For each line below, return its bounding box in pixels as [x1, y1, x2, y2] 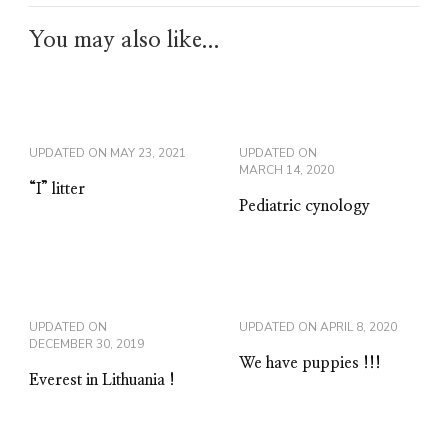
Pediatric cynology [239, 197, 370, 214]
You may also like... [29, 28, 220, 51]
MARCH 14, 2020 [239, 161, 334, 178]
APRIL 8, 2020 [320, 318, 397, 335]
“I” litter [29, 180, 85, 197]
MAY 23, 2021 [110, 144, 186, 161]
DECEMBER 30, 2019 [29, 335, 144, 352]
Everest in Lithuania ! [29, 371, 175, 388]
